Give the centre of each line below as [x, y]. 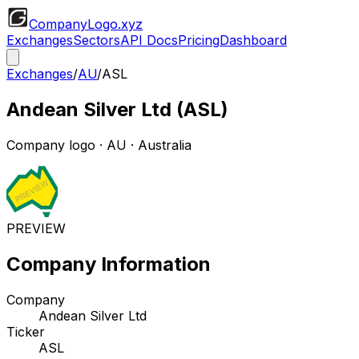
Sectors [97, 40]
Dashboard [253, 40]
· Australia [159, 145]
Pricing [199, 40]
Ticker [26, 331]
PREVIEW [36, 228]
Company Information [109, 264]
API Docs [149, 40]
